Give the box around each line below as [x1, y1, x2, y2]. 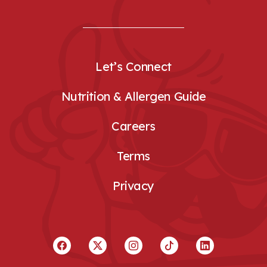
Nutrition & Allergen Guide [61, 89, 206, 104]
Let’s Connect [95, 59, 172, 74]
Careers [111, 119, 156, 134]
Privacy [113, 178, 154, 194]
